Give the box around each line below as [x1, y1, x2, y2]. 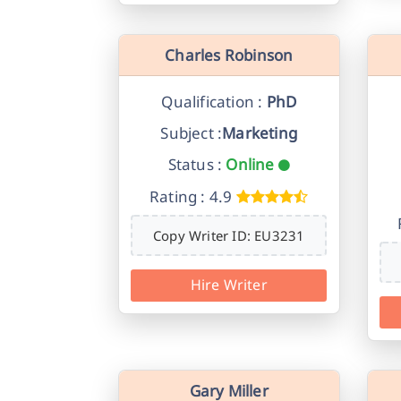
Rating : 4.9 [149, 185, 233, 207]
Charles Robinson [165, 44, 294, 65]
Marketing [222, 123, 298, 144]
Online [222, 154, 278, 175]
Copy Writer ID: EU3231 [153, 226, 305, 245]
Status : [167, 154, 223, 175]
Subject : [160, 123, 223, 144]
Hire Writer [190, 275, 268, 295]
